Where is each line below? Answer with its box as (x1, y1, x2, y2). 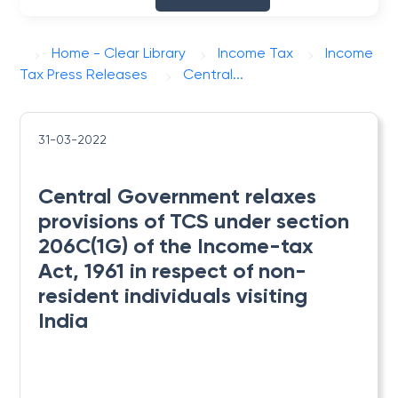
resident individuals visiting (38, 283, 308, 308)
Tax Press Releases (20, 66, 148, 83)
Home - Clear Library (52, 44, 187, 61)
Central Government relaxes (38, 183, 317, 209)
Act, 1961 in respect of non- (38, 258, 307, 283)
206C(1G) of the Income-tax (38, 233, 314, 259)
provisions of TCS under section (38, 208, 350, 234)
